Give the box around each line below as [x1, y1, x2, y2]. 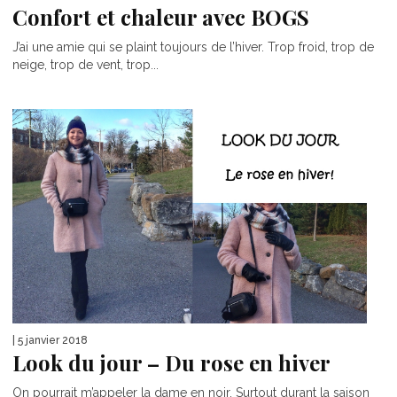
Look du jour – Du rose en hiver [12, 348, 331, 378]
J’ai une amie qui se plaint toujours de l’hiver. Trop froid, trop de [12, 39, 374, 54]
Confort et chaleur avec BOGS [12, 2, 309, 31]
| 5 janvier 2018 [12, 334, 88, 347]
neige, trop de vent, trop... [12, 57, 159, 72]
